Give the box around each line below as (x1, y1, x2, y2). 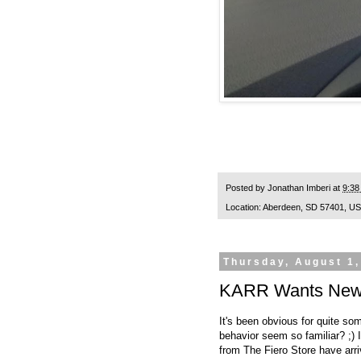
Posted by (226, 183, 268, 193)
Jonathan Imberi (268, 183, 330, 193)
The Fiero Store (243, 344, 316, 357)
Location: (226, 202, 263, 213)
